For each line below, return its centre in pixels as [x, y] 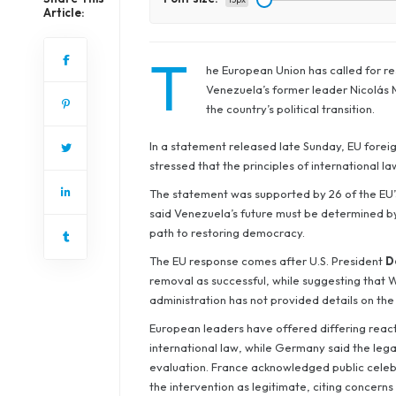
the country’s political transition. [290, 109]
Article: [64, 12]
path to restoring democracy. [227, 232]
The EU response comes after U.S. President [267, 261]
